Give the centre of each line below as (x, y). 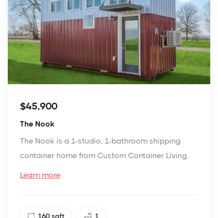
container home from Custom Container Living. (104, 155)
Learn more (40, 175)
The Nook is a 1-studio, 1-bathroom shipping (100, 141)
